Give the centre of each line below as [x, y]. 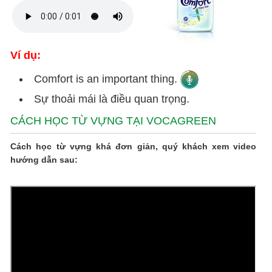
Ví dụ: [26, 55]
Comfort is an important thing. [107, 79]
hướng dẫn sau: [44, 160]
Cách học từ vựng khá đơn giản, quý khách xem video [134, 146]
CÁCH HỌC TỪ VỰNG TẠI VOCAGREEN [114, 121]
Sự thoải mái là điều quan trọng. [112, 99]
